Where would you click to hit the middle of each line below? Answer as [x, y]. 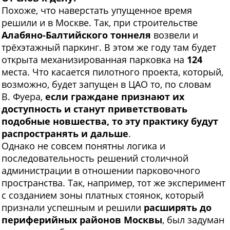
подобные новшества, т [59, 121]
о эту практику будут [168, 121]
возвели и [175, 35]
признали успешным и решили [73, 208]
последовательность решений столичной [95, 158]
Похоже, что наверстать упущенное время [97, 11]
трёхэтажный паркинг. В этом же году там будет [109, 47]
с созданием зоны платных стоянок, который [103, 195]
